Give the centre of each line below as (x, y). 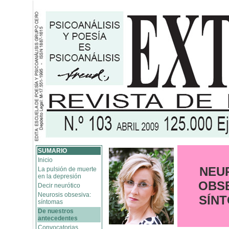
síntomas (50, 202)
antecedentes (58, 218)
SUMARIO (52, 151)
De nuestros (56, 211)
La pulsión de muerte (67, 169)
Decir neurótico (59, 186)
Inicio (45, 160)
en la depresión (60, 176)
